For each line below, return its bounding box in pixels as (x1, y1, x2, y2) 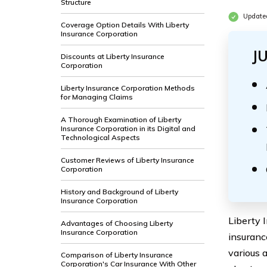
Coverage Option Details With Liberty (61, 20, 189, 29)
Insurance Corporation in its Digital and (61, 124, 195, 133)
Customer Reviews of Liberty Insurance (61, 156, 194, 164)
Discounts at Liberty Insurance (61, 52, 164, 61)
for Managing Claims (61, 92, 133, 101)
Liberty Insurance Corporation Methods (61, 83, 195, 92)
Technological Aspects (61, 133, 140, 142)
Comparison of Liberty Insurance (61, 250, 173, 259)
